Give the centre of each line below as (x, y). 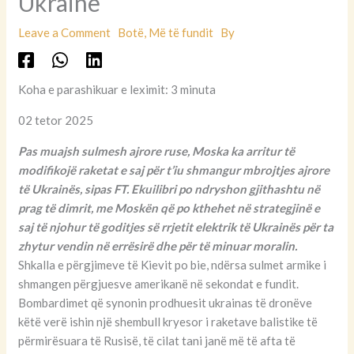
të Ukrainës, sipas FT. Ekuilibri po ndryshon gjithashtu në (169, 188)
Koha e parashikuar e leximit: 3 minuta (117, 89)
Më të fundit (181, 32)
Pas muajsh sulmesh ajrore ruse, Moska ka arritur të (157, 151)
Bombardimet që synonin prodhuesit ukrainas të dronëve (166, 302)
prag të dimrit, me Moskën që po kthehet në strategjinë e (169, 207)
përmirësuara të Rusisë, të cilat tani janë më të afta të (157, 340)
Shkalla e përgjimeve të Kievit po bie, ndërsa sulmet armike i (173, 264)
